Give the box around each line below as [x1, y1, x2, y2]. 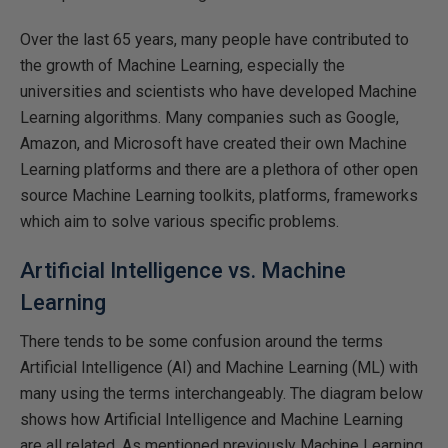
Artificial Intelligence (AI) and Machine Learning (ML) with [20, 358, 418, 377]
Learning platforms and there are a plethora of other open [20, 160, 418, 179]
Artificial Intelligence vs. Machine [20, 258, 346, 283]
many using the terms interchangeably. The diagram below [20, 384, 423, 403]
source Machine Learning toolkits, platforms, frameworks [20, 186, 418, 205]
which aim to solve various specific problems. [20, 212, 339, 231]
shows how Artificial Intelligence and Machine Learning [20, 410, 403, 429]
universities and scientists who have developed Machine [20, 82, 417, 101]
